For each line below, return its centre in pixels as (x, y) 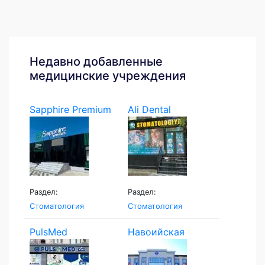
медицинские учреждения (108, 75)
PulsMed (49, 232)
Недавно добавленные (96, 61)
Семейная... (154, 246)
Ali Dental (149, 109)
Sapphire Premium (70, 109)
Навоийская (156, 232)
